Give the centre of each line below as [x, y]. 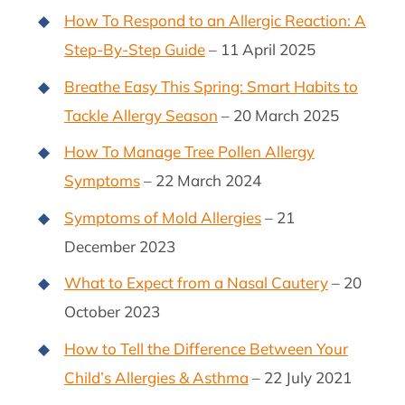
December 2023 [119, 246]
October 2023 [112, 312]
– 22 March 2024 [200, 181]
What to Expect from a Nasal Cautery [196, 283]
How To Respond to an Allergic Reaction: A [215, 21]
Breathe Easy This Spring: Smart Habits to [211, 86]
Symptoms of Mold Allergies [162, 217]
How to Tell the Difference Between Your [206, 348]
